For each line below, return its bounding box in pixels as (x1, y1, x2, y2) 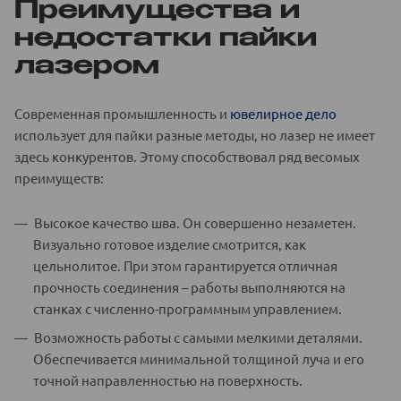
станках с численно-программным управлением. (33, 299, 342, 317)
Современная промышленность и (14, 104, 230, 122)
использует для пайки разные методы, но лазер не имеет (14, 125, 375, 143)
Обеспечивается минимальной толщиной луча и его (33, 349, 364, 367)
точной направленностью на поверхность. (33, 371, 303, 388)
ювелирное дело (230, 104, 337, 122)
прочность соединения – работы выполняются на (33, 277, 346, 295)
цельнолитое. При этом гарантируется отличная (33, 256, 337, 274)
